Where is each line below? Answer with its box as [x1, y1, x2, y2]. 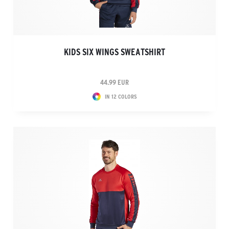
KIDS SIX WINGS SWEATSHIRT [64, 47, 165, 57]
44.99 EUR [100, 78, 129, 86]
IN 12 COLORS [104, 93, 137, 100]
